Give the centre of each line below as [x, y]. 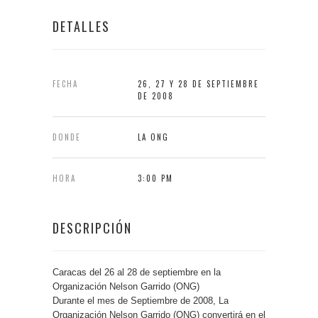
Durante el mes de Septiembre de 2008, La [141, 301]
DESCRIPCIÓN [92, 228]
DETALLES [81, 26]
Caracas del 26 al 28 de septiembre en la [137, 272]
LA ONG [153, 137]
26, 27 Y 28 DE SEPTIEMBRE [198, 84]
